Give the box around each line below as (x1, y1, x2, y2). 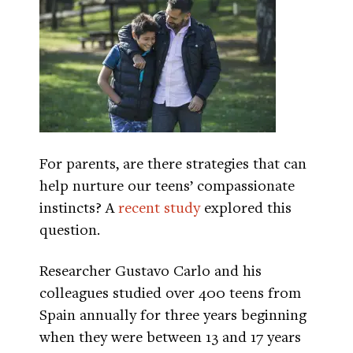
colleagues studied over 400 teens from (39, 282, 301, 302)
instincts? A (39, 197, 118, 217)
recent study (118, 197, 200, 217)
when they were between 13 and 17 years (39, 326, 301, 346)
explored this (200, 197, 292, 217)
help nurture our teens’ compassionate (39, 175, 295, 195)
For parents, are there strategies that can (39, 153, 307, 173)
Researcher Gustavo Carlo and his (39, 260, 262, 280)
